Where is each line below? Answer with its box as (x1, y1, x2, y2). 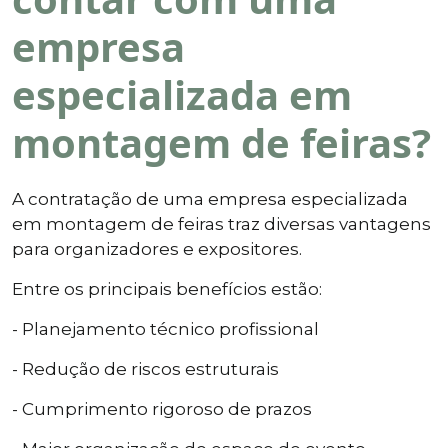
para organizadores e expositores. (12, 238, 302, 259)
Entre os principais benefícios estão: (12, 278, 322, 299)
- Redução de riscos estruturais (12, 358, 279, 379)
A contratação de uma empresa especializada (12, 188, 408, 209)
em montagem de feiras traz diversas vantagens (12, 213, 431, 234)
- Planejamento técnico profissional (12, 318, 319, 339)
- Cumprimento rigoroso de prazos (12, 398, 312, 419)
